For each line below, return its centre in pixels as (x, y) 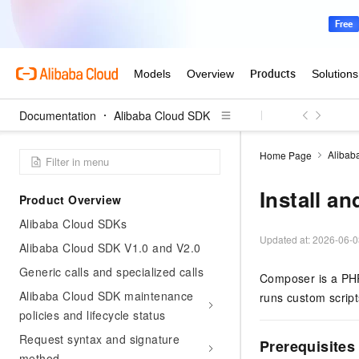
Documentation (58, 115)
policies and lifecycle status (93, 315)
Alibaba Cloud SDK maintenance (107, 296)
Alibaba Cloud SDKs (73, 224)
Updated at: (286, 239)
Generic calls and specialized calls (111, 272)
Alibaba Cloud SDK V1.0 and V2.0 (110, 248)
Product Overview (71, 200)
